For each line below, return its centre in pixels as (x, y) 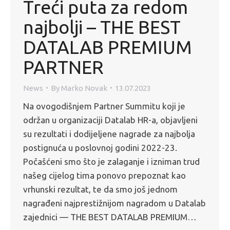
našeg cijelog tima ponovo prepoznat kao (104, 175)
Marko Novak (84, 88)
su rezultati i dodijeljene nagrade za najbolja (109, 133)
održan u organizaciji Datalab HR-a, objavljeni (110, 120)
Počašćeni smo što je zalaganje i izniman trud (111, 161)
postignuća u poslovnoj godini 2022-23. (100, 147)
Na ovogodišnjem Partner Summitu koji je (104, 106)
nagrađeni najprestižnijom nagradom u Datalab (114, 203)
